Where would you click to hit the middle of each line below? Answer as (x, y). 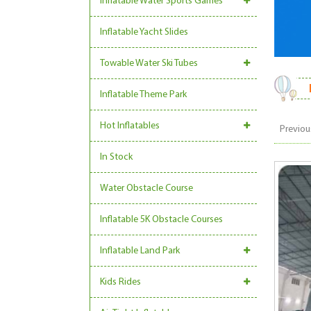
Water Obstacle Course (146, 188)
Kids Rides (120, 282)
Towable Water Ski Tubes (149, 64)
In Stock (116, 157)
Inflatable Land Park (140, 251)
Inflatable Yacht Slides (144, 32)
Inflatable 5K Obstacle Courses (161, 220)
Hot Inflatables (130, 126)
